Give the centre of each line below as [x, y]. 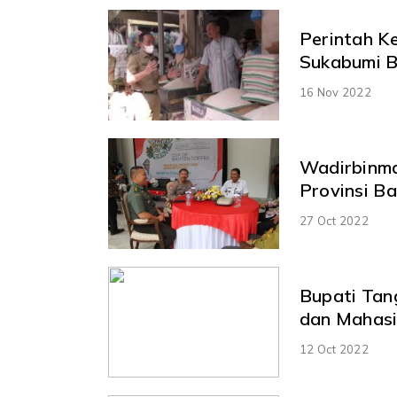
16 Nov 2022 [335, 92]
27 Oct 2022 [334, 220]
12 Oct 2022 [334, 349]
